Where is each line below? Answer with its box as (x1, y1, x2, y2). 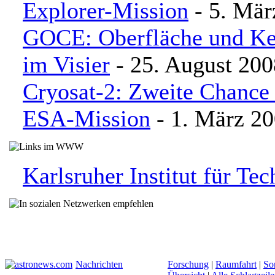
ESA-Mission (23, 106, 150, 131)
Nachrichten (76, 259, 123, 269)
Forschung (168, 259, 209, 269)
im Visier (23, 52, 110, 77)
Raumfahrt (215, 259, 257, 269)
